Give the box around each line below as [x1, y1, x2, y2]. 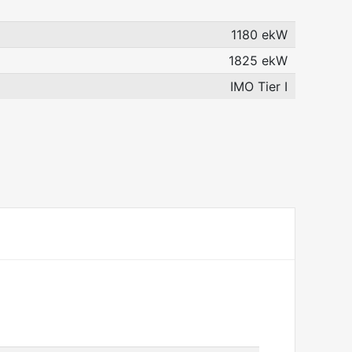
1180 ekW [231, 27, 288, 42]
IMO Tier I [230, 79, 288, 94]
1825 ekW [229, 53, 288, 68]
